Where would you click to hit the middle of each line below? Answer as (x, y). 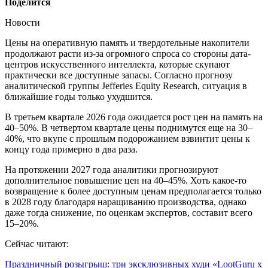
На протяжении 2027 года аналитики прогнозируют (112, 169)
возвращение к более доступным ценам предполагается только (133, 191)
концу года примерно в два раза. (74, 149)
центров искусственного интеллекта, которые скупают (117, 64)
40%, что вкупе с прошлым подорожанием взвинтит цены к (127, 138)
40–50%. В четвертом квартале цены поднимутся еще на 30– (129, 127)
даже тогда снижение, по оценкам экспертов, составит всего (129, 212)
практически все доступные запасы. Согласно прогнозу (119, 75)
